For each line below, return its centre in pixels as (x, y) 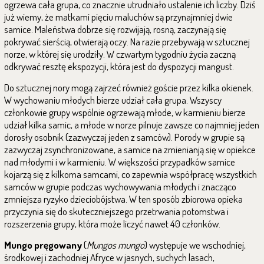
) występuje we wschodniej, (195, 245)
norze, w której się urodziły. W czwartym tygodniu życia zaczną (120, 54)
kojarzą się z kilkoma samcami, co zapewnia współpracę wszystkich (131, 174)
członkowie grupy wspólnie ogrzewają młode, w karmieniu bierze (125, 112)
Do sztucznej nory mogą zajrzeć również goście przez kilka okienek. (129, 88)
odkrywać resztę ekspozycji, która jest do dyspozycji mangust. (119, 66)
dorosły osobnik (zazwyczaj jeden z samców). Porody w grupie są (124, 137)
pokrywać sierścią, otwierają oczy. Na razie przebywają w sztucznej (127, 42)
